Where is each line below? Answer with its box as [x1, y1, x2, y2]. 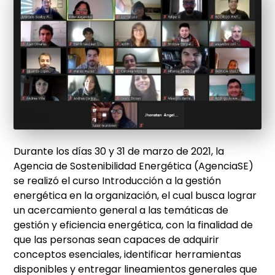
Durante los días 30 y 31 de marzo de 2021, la [14, 144, 225, 159]
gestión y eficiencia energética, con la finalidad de [14, 218, 254, 233]
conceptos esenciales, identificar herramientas [14, 247, 242, 262]
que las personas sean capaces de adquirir [14, 233, 220, 247]
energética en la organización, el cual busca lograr [14, 188, 257, 203]
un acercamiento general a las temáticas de [14, 203, 229, 218]
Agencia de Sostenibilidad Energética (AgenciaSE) [14, 159, 254, 174]
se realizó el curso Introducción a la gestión [14, 174, 222, 188]
